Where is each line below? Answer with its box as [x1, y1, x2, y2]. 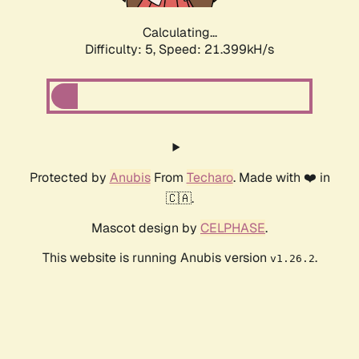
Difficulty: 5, [85, 41, 159, 58]
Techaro [186, 169, 233, 187]
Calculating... [142, 24, 217, 42]
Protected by [29, 169, 110, 187]
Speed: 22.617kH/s [159, 41, 274, 58]
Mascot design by [91, 220, 200, 237]
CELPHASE [200, 220, 265, 237]
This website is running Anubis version [42, 249, 270, 267]
